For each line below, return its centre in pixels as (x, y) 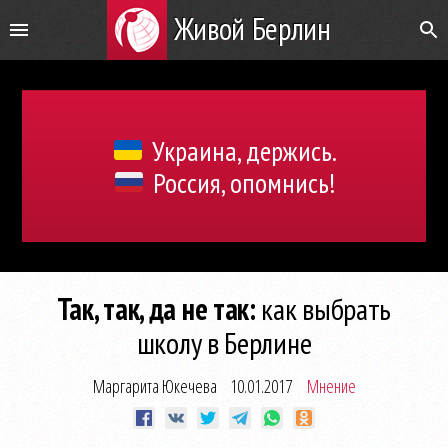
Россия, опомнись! (244, 182)
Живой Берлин (252, 28)
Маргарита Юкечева (154, 386)
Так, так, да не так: (156, 308)
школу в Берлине (224, 342)
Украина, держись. (244, 150)
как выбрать (323, 308)
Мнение (331, 386)
